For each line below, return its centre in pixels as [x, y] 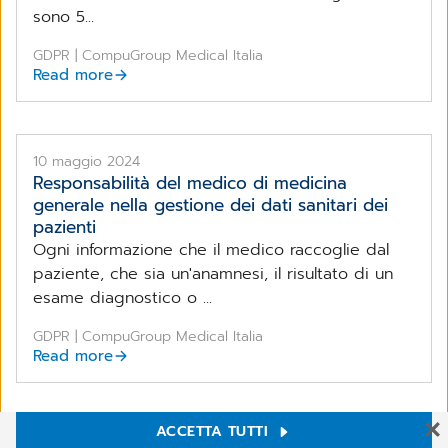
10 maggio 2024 [86, 161]
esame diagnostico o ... [122, 297]
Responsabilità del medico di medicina [190, 182]
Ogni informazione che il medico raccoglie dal [211, 249]
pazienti [64, 226]
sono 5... [63, 16]
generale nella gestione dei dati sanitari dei [210, 204]
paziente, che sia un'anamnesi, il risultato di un [213, 273]
